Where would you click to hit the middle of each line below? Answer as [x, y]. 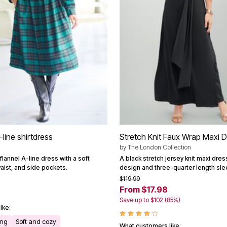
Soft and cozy [36, 221]
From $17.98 [144, 189]
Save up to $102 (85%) [150, 200]
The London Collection [159, 147]
